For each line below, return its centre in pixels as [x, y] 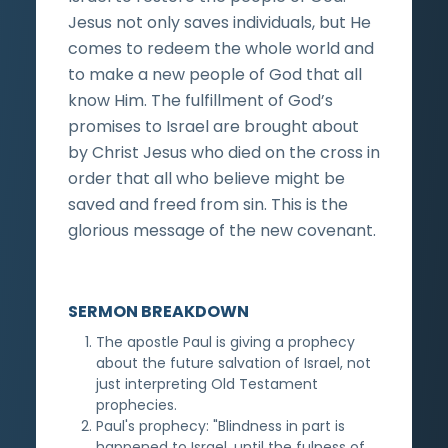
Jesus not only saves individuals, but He [219, 22]
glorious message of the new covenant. [222, 230]
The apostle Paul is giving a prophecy [225, 341]
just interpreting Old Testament [207, 383]
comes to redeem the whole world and [221, 48]
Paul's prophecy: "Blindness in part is [220, 425]
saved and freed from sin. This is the [208, 204]
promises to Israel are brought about [213, 126]
